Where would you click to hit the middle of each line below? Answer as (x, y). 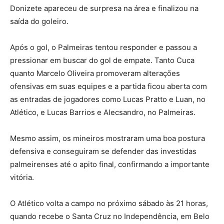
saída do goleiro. (39, 21)
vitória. (22, 177)
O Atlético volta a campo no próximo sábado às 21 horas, (109, 203)
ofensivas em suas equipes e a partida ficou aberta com (108, 86)
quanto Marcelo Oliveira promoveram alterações (95, 73)
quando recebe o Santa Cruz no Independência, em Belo (110, 216)
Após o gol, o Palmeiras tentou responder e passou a (103, 47)
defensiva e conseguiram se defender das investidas (103, 151)
